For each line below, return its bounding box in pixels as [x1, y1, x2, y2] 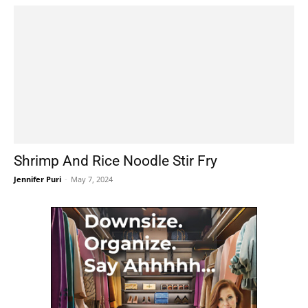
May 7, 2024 [71, 174, 113, 185]
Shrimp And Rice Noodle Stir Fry [14, 153, 217, 170]
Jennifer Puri [14, 174, 61, 185]
